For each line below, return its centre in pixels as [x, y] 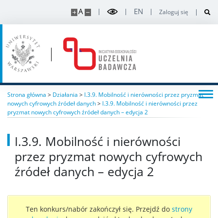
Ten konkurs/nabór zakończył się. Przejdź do [99, 209]
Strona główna [27, 95]
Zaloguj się [174, 12]
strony [182, 209]
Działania [65, 95]
